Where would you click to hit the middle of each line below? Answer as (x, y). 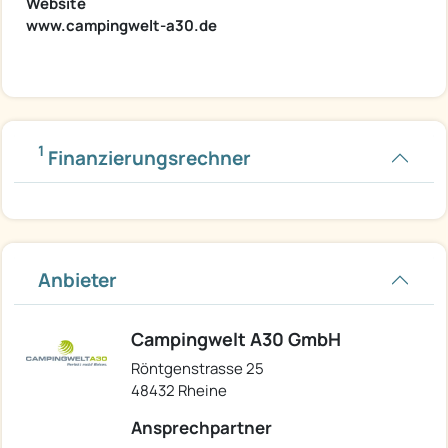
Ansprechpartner (201, 427)
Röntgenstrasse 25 (197, 368)
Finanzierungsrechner (147, 157)
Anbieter (77, 279)
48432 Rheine (179, 390)
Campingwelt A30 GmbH (236, 338)
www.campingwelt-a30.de (121, 25)
